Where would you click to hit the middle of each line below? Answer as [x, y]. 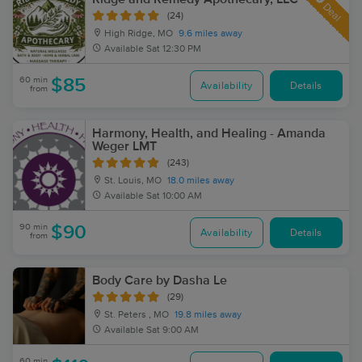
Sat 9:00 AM [173, 330]
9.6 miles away [210, 34]
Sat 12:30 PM [174, 49]
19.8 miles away [208, 315]
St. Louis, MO [132, 181]
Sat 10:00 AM [174, 196]
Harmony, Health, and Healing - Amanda [209, 133]
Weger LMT [124, 146]
